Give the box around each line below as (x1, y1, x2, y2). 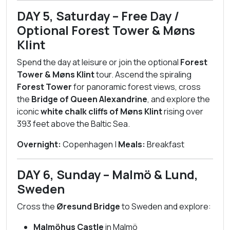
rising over (162, 106, 203, 117)
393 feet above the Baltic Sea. (17, 118, 130, 129)
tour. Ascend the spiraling (94, 69, 191, 80)
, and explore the (147, 93, 210, 105)
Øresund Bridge (56, 201, 120, 212)
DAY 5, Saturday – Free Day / (17, 8, 179, 24)
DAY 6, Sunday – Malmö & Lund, (17, 166, 198, 183)
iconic (17, 106, 41, 117)
